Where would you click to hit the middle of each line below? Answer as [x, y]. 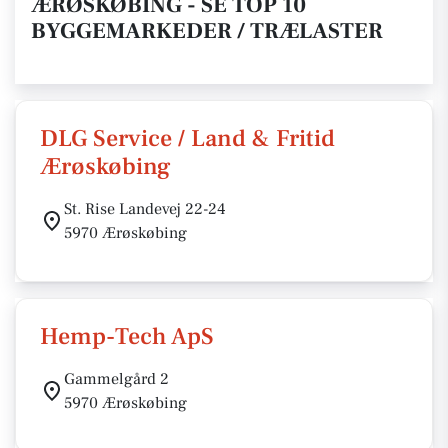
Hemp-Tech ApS [127, 336]
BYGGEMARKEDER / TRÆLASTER [207, 31]
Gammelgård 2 [116, 379]
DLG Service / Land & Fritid [187, 138]
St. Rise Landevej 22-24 [145, 209]
